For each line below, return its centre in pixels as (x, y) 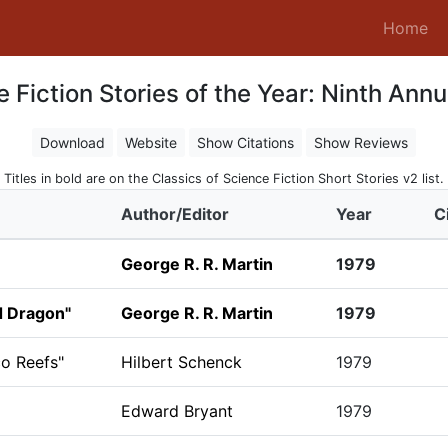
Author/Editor (174, 214)
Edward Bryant (176, 411)
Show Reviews (361, 142)
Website (151, 142)
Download (72, 142)
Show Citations (245, 142)
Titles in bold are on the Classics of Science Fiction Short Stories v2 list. (224, 178)
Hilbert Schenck (181, 362)
